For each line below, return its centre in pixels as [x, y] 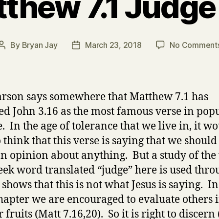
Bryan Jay [40, 45]
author [13, 57]
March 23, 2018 [113, 45]
